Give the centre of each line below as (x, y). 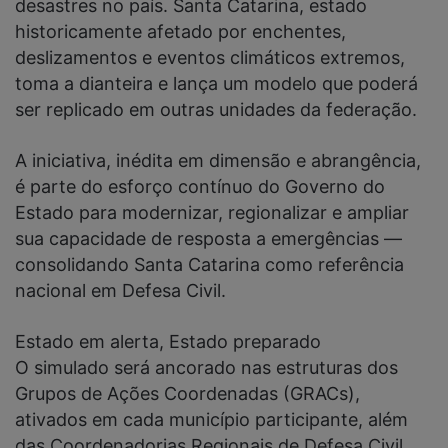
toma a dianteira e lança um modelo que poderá (216, 84)
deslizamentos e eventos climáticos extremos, (210, 58)
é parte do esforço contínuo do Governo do (200, 187)
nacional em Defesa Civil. (120, 291)
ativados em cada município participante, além (211, 420)
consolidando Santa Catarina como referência (209, 265)
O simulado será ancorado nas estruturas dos (206, 368)
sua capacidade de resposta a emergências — (208, 239)
